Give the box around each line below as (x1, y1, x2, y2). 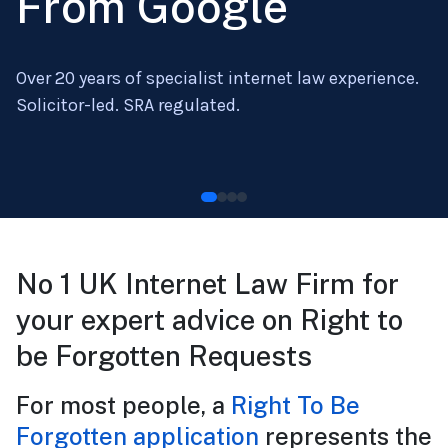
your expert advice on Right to (16, 303, 403, 337)
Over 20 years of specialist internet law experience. (16, 66, 419, 89)
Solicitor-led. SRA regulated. (16, 93, 240, 116)
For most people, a (16, 391, 231, 420)
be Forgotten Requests (16, 339, 312, 373)
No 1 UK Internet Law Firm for (16, 267, 399, 301)
